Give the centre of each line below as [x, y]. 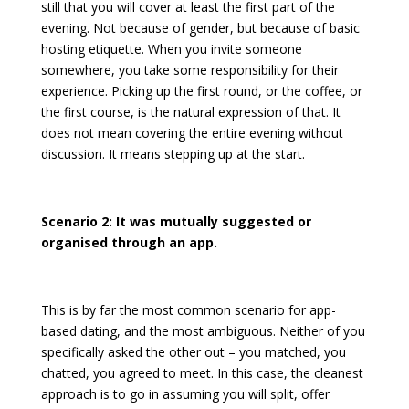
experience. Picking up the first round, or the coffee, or [201, 91]
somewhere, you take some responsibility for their [189, 70]
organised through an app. [129, 243]
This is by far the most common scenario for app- [188, 310]
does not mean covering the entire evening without [192, 133]
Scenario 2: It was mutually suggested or [176, 222]
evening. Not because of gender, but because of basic [200, 28]
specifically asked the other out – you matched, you [193, 352]
